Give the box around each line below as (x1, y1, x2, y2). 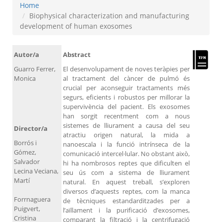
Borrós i (14, 138, 37, 148)
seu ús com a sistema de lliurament (63, 168, 190, 177)
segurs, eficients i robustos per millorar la (63, 93, 190, 102)
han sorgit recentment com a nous (63, 111, 190, 121)
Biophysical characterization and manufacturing (29, 11, 189, 21)
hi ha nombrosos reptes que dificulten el (63, 159, 190, 168)
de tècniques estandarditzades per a (63, 196, 190, 206)
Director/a (14, 124, 48, 133)
